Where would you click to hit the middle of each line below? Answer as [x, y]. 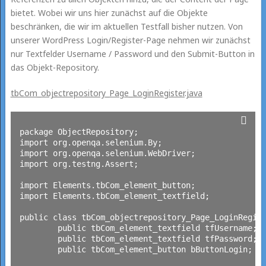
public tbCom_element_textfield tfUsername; [38, 228]
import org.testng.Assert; [79, 164]
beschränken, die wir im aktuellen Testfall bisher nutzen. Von [126, 26]
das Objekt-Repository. [55, 67]
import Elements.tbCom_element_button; [107, 185]
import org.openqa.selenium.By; [91, 142]
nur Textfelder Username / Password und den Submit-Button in [132, 53]
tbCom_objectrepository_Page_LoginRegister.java [106, 93]
